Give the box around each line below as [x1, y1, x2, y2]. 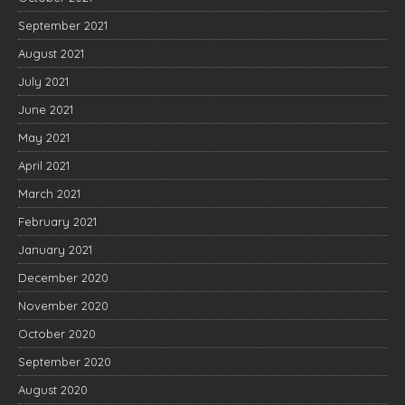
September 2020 [18, 354, 111, 369]
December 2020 [18, 270, 108, 285]
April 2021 [18, 158, 70, 173]
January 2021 [18, 242, 92, 257]
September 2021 [18, 18, 108, 33]
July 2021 [18, 74, 69, 89]
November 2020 [18, 298, 108, 313]
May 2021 [18, 130, 70, 145]
